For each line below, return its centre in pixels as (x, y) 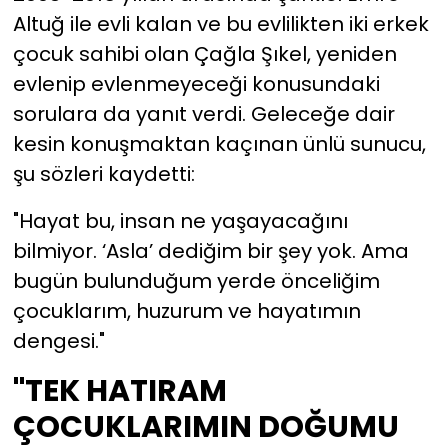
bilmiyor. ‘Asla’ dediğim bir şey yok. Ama (210, 250)
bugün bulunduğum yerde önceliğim (196, 280)
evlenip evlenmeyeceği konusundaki (196, 83)
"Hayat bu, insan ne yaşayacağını (180, 220)
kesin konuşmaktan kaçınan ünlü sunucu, (219, 143)
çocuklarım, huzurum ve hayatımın (186, 310)
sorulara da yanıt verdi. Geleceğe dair (203, 113)
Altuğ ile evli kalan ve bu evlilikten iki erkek (220, 23)
